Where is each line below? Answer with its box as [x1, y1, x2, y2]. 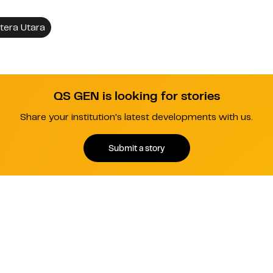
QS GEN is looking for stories [53, 88, 220, 104]
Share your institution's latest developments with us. [20, 111, 253, 124]
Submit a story [108, 142, 165, 154]
